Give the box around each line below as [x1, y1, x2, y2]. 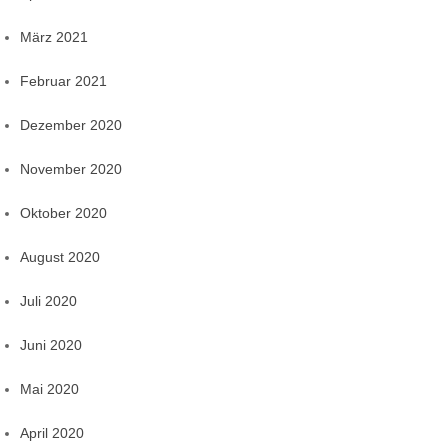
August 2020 [20, 249, 100, 266]
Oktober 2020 [20, 205, 107, 222]
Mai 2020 [20, 381, 79, 398]
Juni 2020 [20, 337, 82, 354]
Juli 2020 [20, 293, 77, 310]
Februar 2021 [20, 73, 107, 90]
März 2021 [20, 29, 88, 46]
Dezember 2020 [20, 117, 122, 134]
